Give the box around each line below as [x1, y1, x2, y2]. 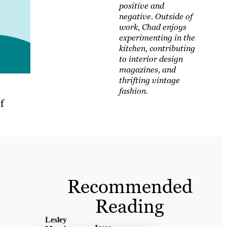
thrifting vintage [119, 75, 180, 86]
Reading [95, 194, 165, 218]
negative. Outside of [119, 11, 193, 22]
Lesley [45, 215, 67, 224]
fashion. [119, 86, 148, 97]
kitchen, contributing [119, 43, 195, 54]
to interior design [119, 54, 183, 65]
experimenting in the [119, 32, 195, 44]
